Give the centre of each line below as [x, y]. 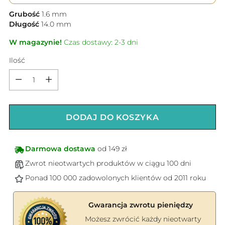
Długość [24, 24]
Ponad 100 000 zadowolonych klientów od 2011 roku [116, 178]
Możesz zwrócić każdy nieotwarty [143, 219]
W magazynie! [35, 42]
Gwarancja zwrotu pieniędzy [141, 205]
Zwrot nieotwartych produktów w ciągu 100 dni [108, 163]
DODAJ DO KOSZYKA [113, 117]
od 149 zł [111, 149]
